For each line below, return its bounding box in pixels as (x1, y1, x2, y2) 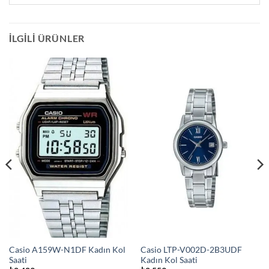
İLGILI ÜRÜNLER (9, 32, 85, 44)
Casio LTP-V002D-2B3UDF (140, 244, 242, 255)
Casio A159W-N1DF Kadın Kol (8, 244, 125, 255)
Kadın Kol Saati (140, 255, 198, 265)
